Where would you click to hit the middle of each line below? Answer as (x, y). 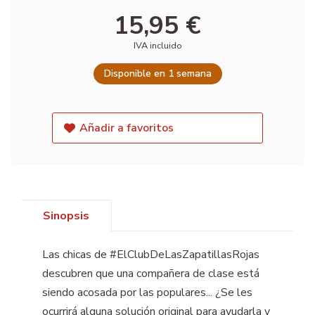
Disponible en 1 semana (157, 74)
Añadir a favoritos (127, 128)
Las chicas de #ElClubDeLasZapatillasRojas (151, 255)
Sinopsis (66, 216)
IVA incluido (157, 46)
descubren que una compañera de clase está (151, 274)
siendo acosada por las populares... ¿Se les (147, 293)
